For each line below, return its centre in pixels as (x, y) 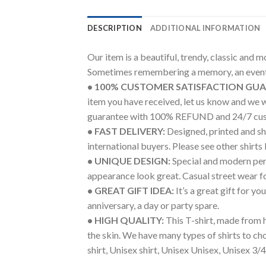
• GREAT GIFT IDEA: (131, 190)
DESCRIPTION (115, 28)
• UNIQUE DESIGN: (129, 160)
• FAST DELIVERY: (126, 131)
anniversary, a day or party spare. (153, 205)
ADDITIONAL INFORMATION (205, 28)
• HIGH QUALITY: (126, 220)
